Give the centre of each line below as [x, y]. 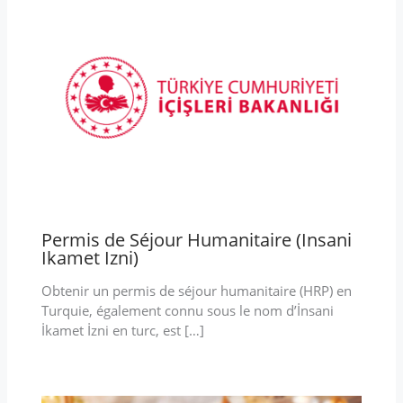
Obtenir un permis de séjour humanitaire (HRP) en [196, 291]
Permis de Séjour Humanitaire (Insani [196, 240]
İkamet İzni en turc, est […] [122, 331]
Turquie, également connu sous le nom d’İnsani [187, 311]
